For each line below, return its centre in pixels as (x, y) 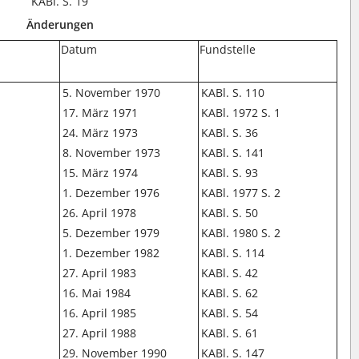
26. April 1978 (100, 213)
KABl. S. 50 (230, 213)
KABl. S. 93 (230, 173)
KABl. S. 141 (233, 153)
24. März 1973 (101, 133)
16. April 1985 (100, 313)
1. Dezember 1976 (111, 193)
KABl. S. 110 (233, 93)
